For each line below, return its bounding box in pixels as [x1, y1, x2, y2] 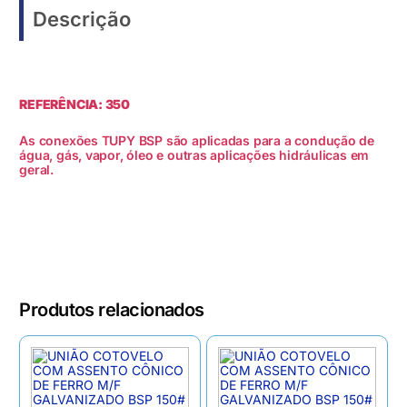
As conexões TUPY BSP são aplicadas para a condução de [19, 132, 375, 148]
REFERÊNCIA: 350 [19, 96, 131, 113]
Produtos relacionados [19, 298, 204, 321]
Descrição [33, 7, 132, 31]
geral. [19, 161, 54, 177]
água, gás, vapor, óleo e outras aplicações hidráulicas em [19, 146, 370, 163]
